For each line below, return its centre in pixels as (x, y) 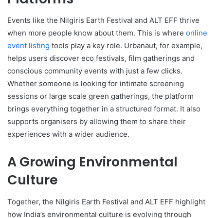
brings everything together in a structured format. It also (104, 109)
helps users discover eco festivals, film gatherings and (101, 58)
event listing (28, 46)
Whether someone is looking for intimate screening (96, 84)
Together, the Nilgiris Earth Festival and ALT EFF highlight (106, 201)
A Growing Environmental (92, 162)
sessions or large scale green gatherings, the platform (100, 96)
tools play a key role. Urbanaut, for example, (126, 46)
